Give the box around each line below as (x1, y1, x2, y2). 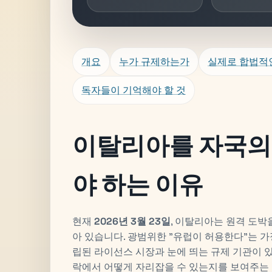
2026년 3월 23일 (94, 214, 171, 228)
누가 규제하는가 (119, 55, 189, 68)
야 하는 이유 (72, 169, 203, 199)
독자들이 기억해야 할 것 (81, 83, 186, 97)
